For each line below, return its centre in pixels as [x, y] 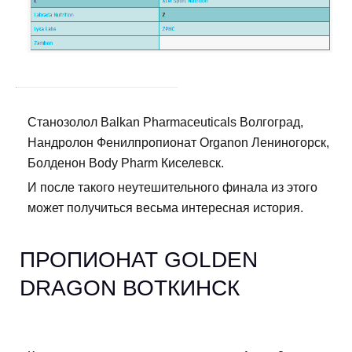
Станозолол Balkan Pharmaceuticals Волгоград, [165, 123]
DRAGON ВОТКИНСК [130, 288]
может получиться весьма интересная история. [165, 208]
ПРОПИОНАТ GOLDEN [139, 260]
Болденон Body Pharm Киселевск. [126, 163]
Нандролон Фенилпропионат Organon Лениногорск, [178, 143]
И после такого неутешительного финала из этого [172, 188]
